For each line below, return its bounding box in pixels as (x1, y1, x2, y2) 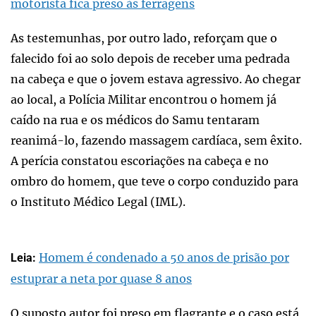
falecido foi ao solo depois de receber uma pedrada (11, 51, 290, 66)
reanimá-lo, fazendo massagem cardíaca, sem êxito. (11, 133, 302, 147)
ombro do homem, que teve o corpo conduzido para (11, 174, 298, 188)
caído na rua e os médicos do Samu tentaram (11, 112, 260, 127)
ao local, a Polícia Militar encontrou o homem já (11, 92, 276, 107)
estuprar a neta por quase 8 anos (11, 271, 192, 286)
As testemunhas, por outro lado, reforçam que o (11, 30, 277, 45)
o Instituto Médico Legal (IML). (11, 194, 186, 209)
